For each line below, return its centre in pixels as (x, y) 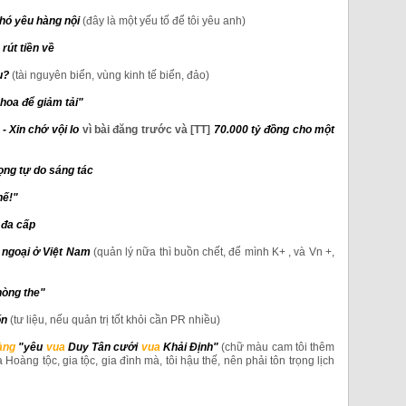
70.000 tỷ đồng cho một (274, 129)
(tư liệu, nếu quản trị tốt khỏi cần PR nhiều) (115, 319)
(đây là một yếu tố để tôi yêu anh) (164, 20)
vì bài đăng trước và (135, 129)
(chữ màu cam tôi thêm (278, 347)
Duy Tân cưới (103, 347)
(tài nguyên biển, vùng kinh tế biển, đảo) (111, 75)
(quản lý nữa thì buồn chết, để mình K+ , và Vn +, (214, 251)
